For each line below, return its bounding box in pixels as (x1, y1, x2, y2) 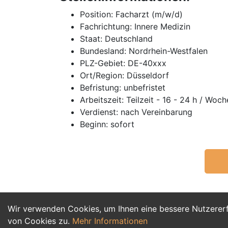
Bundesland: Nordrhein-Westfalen (80, 46, 208, 56)
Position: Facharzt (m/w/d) (80, 9, 183, 19)
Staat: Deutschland (80, 34, 153, 44)
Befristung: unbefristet (80, 82, 165, 93)
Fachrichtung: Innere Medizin (80, 21, 190, 32)
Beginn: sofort (80, 119, 134, 129)
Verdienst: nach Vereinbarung (80, 107, 192, 117)
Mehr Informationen (72, 216, 148, 226)
